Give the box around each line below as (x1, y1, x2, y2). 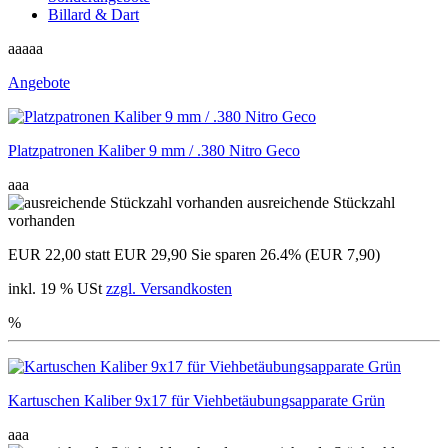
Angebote (8, 73, 70, 91)
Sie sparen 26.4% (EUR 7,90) (191, 245, 380, 263)
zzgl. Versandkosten (106, 279, 232, 297)
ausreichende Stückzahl (247, 193, 395, 211)
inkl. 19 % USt (8, 279, 106, 297)
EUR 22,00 (8, 245, 81, 263)
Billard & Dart (48, 5, 139, 23)
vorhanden (8, 211, 75, 229)
